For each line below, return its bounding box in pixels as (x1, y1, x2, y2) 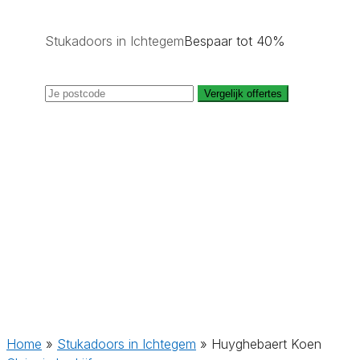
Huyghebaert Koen (211, 336, 321, 352)
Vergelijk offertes (204, 88, 282, 100)
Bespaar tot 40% (184, 33, 285, 49)
